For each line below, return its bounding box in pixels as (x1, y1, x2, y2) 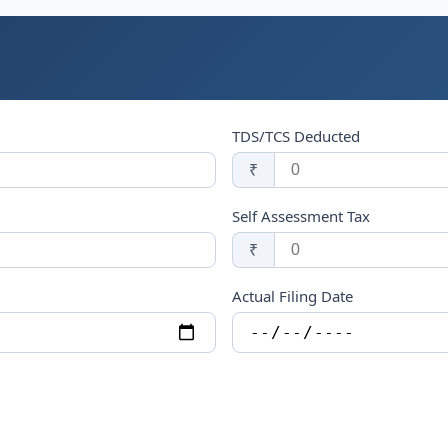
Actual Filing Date (232, 286, 353, 306)
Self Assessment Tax (232, 206, 370, 226)
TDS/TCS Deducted (232, 126, 360, 146)
